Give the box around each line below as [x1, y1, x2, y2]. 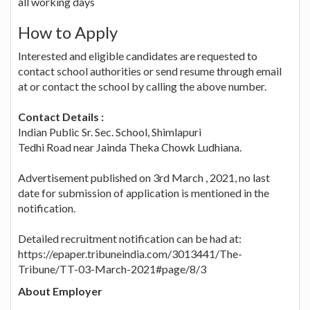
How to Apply [18, 21, 118, 42]
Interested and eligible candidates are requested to [18, 48, 257, 62]
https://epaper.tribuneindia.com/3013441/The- [18, 246, 242, 260]
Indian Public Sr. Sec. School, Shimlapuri [18, 125, 201, 138]
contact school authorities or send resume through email [18, 64, 282, 77]
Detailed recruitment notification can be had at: [18, 231, 241, 245]
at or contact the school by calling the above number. [18, 79, 266, 93]
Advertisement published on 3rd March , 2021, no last [18, 170, 270, 184]
